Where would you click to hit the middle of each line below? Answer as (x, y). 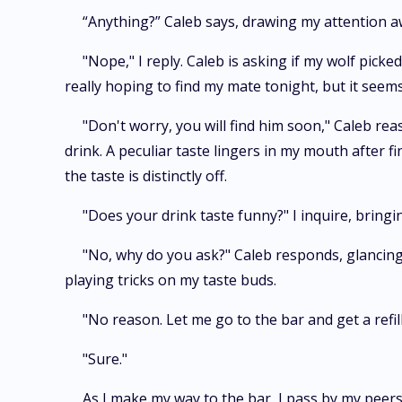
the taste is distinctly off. (146, 176)
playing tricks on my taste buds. (170, 280)
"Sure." (105, 359)
